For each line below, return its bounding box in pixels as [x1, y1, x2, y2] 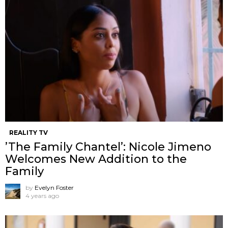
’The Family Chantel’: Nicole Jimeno [5, 139, 211, 154]
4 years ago [25, 191, 59, 199]
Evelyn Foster [35, 183, 74, 191]
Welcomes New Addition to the [5, 152, 187, 166]
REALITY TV [9, 128, 48, 136]
